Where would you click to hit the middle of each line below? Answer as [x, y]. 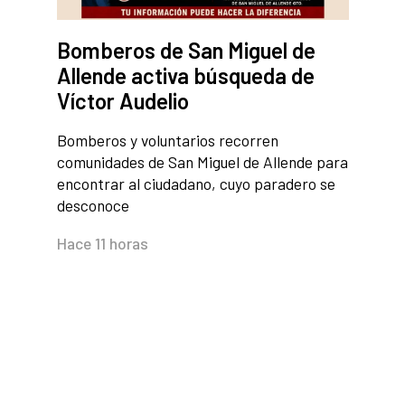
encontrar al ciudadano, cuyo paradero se [196, 184]
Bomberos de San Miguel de [186, 51]
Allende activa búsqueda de [185, 76]
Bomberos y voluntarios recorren [167, 141]
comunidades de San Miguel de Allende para [202, 162]
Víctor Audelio [122, 101]
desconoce [93, 206]
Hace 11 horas [102, 244]
